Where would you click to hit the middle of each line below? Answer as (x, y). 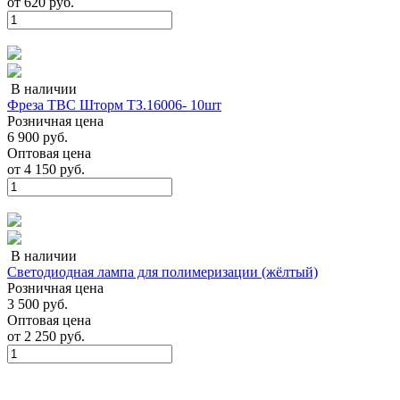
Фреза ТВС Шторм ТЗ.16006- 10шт (114, 104)
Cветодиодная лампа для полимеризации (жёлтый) (162, 271)
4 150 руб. (53, 169)
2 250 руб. (53, 336)
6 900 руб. (37, 137)
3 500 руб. (37, 304)
